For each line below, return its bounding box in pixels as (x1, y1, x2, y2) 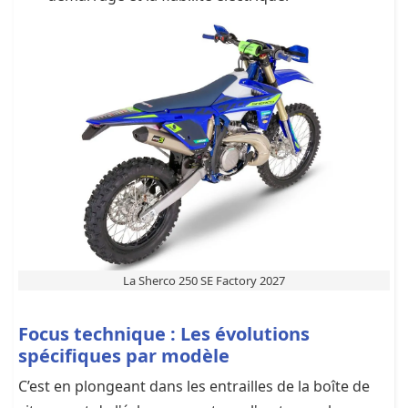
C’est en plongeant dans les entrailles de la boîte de (18, 375, 370, 396)
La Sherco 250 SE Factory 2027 (123, 271, 285, 289)
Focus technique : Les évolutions (18, 321, 310, 346)
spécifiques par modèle (18, 342, 229, 368)
